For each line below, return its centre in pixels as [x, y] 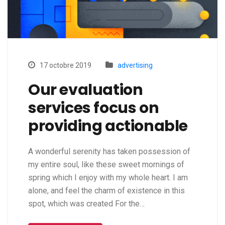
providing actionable [108, 126]
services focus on [94, 108]
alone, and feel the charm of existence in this [106, 191]
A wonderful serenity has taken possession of [109, 152]
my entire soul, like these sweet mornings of [106, 165]
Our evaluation [86, 90]
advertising [135, 66]
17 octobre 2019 [65, 66]
